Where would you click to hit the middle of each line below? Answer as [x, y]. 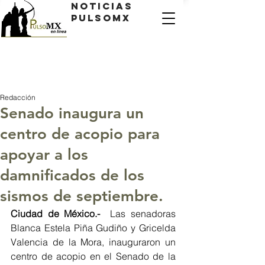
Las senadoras [143, 214]
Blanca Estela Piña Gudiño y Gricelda [93, 228]
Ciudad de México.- [61, 214]
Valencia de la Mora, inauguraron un [93, 242]
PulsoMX [101, 18]
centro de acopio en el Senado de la [93, 256]
